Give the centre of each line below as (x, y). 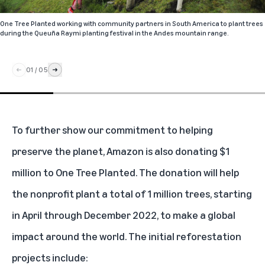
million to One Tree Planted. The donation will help (125, 172)
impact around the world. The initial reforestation (127, 236)
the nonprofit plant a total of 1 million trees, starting (132, 193)
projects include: (50, 257)
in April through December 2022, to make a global (124, 214)
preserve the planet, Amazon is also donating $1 (121, 151)
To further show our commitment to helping (112, 129)
